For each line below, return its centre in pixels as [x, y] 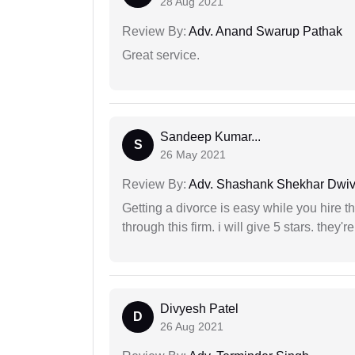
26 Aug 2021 [192, 326]
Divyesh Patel [199, 308]
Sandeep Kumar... [210, 136]
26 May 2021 [193, 154]
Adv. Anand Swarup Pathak [264, 31]
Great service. [161, 55]
